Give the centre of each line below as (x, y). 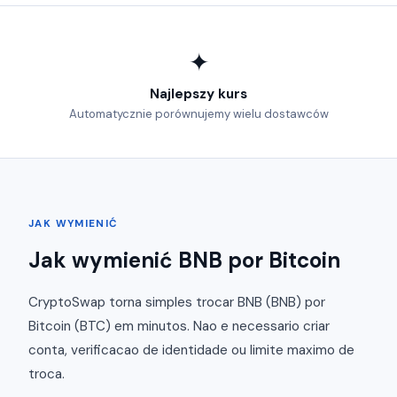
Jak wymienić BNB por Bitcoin (184, 261)
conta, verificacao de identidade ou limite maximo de (191, 350)
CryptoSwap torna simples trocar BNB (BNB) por (177, 302)
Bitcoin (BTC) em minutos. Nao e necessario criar (179, 326)
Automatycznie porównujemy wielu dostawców (198, 114)
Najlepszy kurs (198, 94)
